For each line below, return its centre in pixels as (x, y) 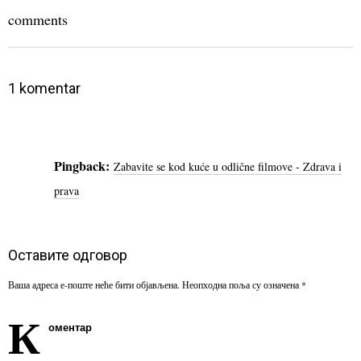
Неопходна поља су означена (241, 285)
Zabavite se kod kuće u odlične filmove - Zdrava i (228, 167)
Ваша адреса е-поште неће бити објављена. (94, 285)
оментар (70, 327)
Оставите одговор (68, 255)
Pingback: (82, 166)
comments (38, 20)
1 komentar (44, 89)
